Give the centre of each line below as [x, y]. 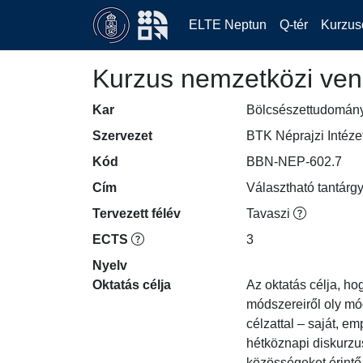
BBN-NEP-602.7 [294, 162]
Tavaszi [270, 214]
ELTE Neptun [228, 25]
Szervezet [122, 136]
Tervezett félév [137, 214]
